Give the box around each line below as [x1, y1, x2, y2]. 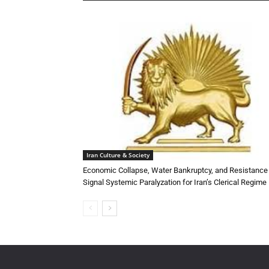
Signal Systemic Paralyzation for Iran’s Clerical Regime [83, 177, 267, 187]
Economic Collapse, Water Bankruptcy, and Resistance [83, 165, 268, 175]
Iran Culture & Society [86, 150, 150, 159]
